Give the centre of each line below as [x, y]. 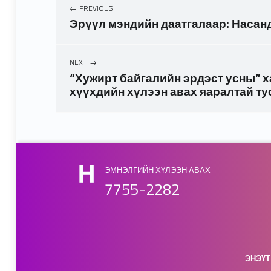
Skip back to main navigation [74, 114]
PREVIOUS [96, 8]
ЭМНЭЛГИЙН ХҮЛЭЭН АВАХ [157, 171]
